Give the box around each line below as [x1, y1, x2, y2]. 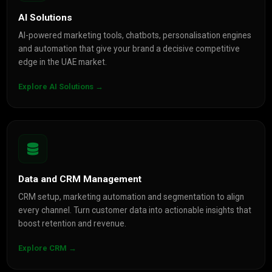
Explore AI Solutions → [18, 82, 104, 91]
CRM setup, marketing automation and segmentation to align [18, 192, 245, 202]
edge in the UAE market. [18, 57, 107, 67]
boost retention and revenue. [18, 219, 127, 228]
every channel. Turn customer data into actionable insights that [18, 205, 252, 215]
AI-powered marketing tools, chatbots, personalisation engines [18, 30, 252, 40]
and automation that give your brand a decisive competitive [18, 44, 240, 53]
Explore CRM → [18, 243, 77, 253]
